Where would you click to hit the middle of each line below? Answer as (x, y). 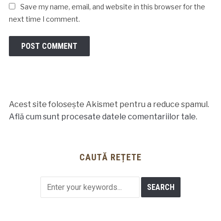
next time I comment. (44, 19)
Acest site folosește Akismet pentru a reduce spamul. (109, 104)
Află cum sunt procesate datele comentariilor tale (102, 116)
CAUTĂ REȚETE (110, 157)
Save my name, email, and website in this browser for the (112, 6)
